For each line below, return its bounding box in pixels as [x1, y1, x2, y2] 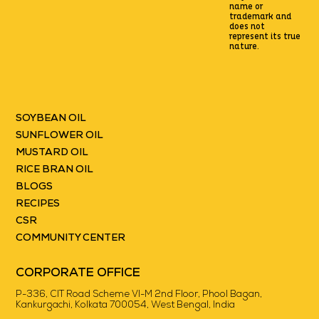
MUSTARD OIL [16, 147, 89, 159]
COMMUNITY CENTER [16, 233, 126, 244]
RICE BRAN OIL [16, 164, 94, 176]
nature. [229, 41, 260, 53]
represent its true [229, 31, 301, 43]
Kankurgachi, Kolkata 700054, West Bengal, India [16, 300, 236, 310]
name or [229, 1, 263, 13]
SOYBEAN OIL [16, 113, 87, 125]
